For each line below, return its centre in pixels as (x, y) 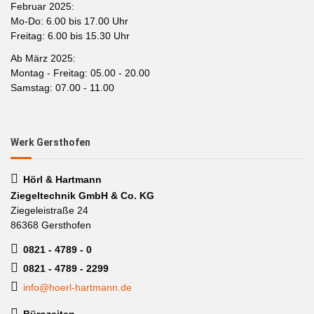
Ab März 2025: (43, 58)
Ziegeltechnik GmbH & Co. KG (82, 195)
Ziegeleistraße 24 (49, 210)
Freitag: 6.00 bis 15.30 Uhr (70, 36)
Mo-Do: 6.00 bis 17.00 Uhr (69, 21)
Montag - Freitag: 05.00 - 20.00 (80, 73)
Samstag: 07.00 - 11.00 (62, 87)
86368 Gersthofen (51, 225)
